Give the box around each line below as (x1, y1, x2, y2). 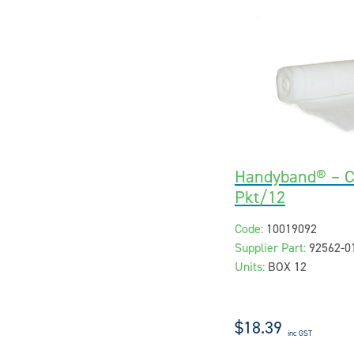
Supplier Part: (234, 239, 306, 256)
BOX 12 (267, 258, 307, 275)
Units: (234, 258, 265, 275)
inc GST (287, 327, 312, 338)
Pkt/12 (234, 186, 285, 209)
